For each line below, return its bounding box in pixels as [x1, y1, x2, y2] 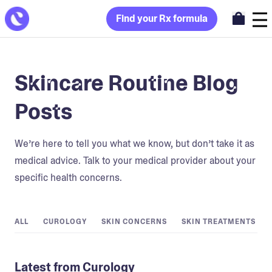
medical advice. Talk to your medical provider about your [15, 154, 256, 167]
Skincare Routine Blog [15, 69, 239, 97]
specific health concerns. [15, 171, 122, 184]
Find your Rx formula [116, 12, 208, 25]
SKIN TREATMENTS [182, 217, 256, 226]
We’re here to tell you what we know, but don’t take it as [15, 137, 254, 150]
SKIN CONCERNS [101, 217, 167, 226]
